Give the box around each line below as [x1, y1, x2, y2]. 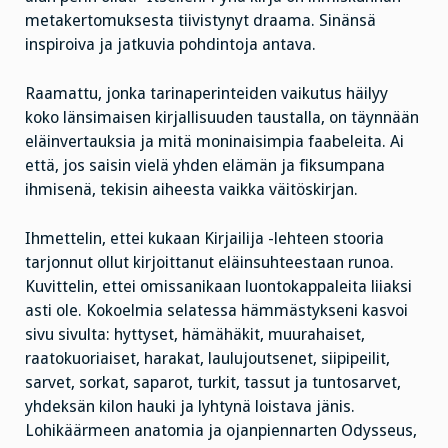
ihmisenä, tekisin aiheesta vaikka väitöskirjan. [25, 180, 358, 200]
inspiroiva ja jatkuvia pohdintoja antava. [25, 35, 316, 55]
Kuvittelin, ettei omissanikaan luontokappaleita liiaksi [25, 276, 412, 296]
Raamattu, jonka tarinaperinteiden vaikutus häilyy [25, 84, 388, 104]
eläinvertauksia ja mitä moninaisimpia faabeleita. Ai [25, 132, 404, 152]
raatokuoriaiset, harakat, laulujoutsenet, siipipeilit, [25, 348, 390, 368]
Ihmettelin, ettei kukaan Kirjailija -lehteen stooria [25, 228, 384, 248]
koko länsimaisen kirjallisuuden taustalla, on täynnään [25, 108, 419, 128]
